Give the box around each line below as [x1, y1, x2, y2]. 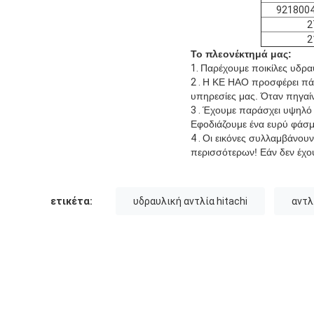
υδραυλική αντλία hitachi [133, 195, 247, 207]
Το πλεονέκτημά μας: [191, 48, 292, 60]
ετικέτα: [50, 195, 93, 207]
